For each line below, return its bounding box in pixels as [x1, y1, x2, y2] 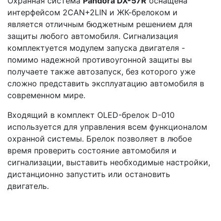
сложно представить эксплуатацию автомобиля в [7, 78, 204, 88]
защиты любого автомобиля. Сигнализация [7, 31, 178, 41]
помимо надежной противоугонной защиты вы [7, 54, 192, 65]
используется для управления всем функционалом [7, 121, 207, 132]
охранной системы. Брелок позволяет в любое [7, 133, 192, 144]
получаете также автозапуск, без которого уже [7, 66, 195, 76]
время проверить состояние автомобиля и [7, 145, 177, 155]
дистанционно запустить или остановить [7, 169, 170, 179]
